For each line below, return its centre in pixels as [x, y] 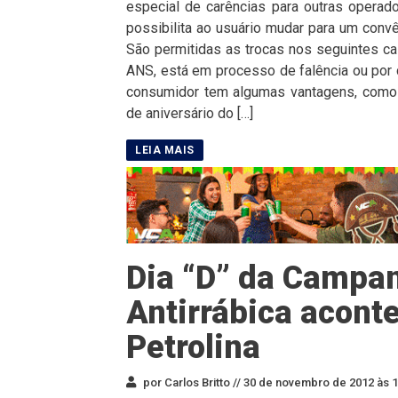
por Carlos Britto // [191, 382]
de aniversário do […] [190, 113]
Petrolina [193, 347]
